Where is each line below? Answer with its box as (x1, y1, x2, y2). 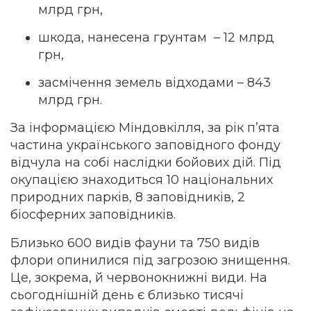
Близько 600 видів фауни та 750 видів (10, 235, 260, 251)
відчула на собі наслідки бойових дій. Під (10, 155, 281, 170)
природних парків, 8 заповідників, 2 (10, 190, 245, 205)
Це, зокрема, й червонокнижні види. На (10, 270, 267, 285)
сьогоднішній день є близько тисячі (10, 287, 244, 303)
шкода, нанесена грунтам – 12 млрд (38, 30, 274, 45)
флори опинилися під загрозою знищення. (10, 253, 290, 268)
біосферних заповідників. (10, 207, 179, 222)
